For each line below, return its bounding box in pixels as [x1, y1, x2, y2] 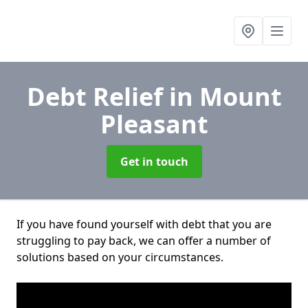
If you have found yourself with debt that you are [16, 217, 272, 232]
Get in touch [120, 154, 188, 169]
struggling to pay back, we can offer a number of [16, 233, 271, 248]
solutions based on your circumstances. [16, 250, 223, 265]
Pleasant [100, 107, 208, 141]
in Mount [168, 80, 282, 113]
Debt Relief [26, 80, 169, 113]
